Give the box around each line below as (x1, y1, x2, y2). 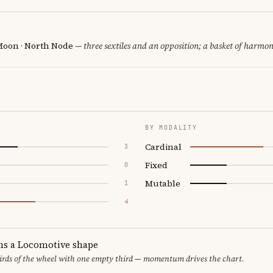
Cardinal (145, 140, 182, 153)
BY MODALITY (145, 123, 197, 132)
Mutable (145, 177, 180, 190)
